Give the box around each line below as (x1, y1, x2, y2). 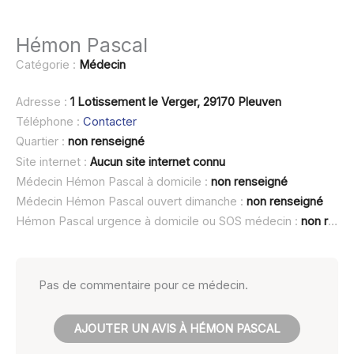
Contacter (83, 115, 137, 130)
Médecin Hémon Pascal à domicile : (16, 174, 211, 189)
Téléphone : (16, 115, 83, 130)
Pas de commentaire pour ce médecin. (39, 277, 249, 292)
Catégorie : (16, 57, 79, 72)
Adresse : (16, 94, 70, 109)
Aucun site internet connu (90, 154, 225, 169)
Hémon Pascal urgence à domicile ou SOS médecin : (16, 214, 301, 229)
